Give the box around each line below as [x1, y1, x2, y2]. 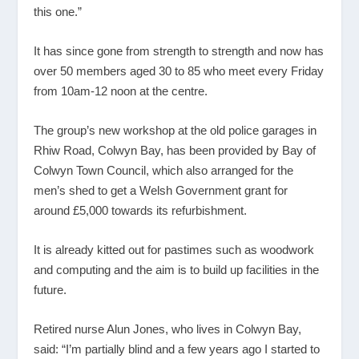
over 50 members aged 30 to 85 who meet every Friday [34, 64, 325, 79]
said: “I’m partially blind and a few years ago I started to [34, 342, 321, 357]
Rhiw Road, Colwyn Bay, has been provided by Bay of [34, 143, 317, 158]
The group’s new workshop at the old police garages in [34, 123, 317, 138]
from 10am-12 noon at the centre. [34, 84, 208, 99]
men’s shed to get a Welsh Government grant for [34, 184, 288, 198]
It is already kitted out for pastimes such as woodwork [34, 243, 315, 257]
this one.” [34, 5, 83, 19]
